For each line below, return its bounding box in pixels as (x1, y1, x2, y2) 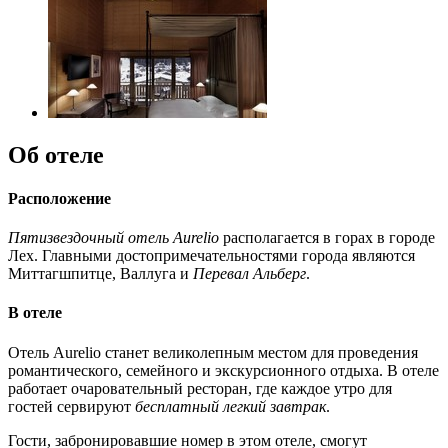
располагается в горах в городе (219, 229, 435, 247)
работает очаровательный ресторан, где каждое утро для (8, 379, 392, 397)
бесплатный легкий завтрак (135, 397, 326, 415)
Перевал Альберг (193, 265, 306, 283)
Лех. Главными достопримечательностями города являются (8, 247, 415, 265)
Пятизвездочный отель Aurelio (8, 229, 219, 247)
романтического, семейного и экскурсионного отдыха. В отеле (8, 361, 439, 379)
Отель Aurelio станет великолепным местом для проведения (8, 343, 418, 361)
